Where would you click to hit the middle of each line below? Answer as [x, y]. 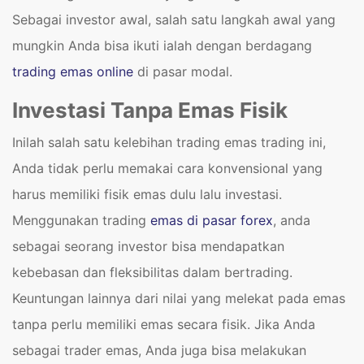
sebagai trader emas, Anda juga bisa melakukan [159, 350]
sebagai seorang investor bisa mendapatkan [148, 246]
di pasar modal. [185, 71]
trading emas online [73, 71]
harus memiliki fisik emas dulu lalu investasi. [147, 194]
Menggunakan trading [79, 220]
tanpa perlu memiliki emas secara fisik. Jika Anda [164, 324]
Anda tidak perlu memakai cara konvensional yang [167, 168]
